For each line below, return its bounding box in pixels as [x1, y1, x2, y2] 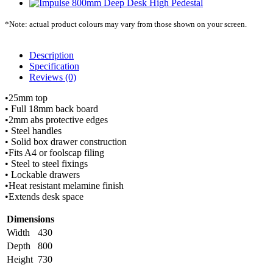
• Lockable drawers [5, 169, 80, 180]
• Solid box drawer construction [5, 136, 127, 147]
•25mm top [5, 93, 48, 103]
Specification [29, 61, 79, 71]
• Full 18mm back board [5, 104, 98, 114]
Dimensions [7, 214, 54, 224]
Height [7, 254, 33, 264]
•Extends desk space [5, 191, 83, 202]
